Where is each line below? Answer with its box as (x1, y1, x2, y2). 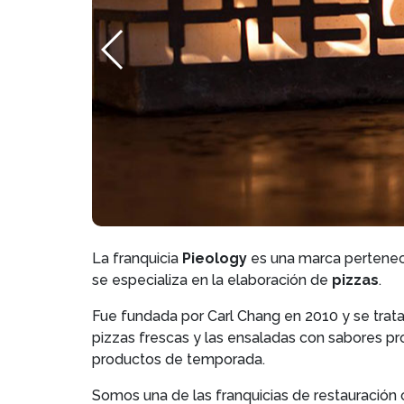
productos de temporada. (92, 351, 265, 368)
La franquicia (92, 250, 182, 267)
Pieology (182, 250, 247, 267)
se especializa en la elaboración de (92, 271, 332, 289)
